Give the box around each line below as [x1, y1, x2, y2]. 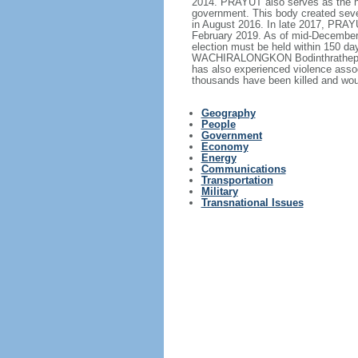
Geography [201, 107, 256, 119]
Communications [201, 163, 286, 175]
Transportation [201, 174, 273, 186]
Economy [201, 141, 249, 153]
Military [201, 185, 238, 197]
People [201, 118, 236, 130]
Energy [201, 152, 237, 164]
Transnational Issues [201, 197, 304, 209]
